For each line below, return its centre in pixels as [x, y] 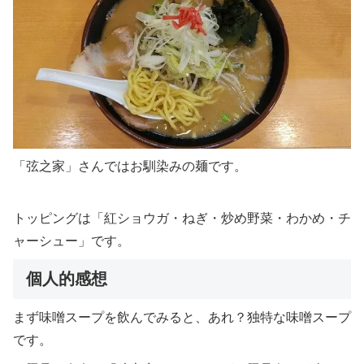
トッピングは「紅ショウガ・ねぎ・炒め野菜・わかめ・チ [182, 218]
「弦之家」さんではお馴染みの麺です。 [130, 166]
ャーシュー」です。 [71, 240]
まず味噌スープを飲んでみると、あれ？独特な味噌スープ [182, 317]
